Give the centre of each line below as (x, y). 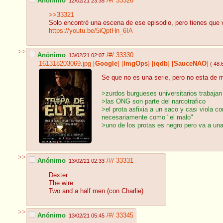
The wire (61, 183)
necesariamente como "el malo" (147, 118)
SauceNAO (190, 63)
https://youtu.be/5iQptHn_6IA (91, 31)
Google (106, 63)
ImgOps (136, 63)
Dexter (58, 175)
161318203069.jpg (65, 63)
